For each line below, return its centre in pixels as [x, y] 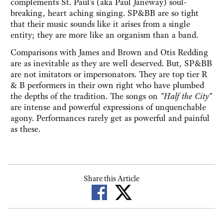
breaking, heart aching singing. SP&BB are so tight [105, 13]
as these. [25, 129]
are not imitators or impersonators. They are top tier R [109, 74]
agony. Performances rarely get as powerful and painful [110, 118]
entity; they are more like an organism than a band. [104, 35]
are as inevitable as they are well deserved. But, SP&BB [111, 63]
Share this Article [111, 179]
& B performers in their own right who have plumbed [107, 85]
